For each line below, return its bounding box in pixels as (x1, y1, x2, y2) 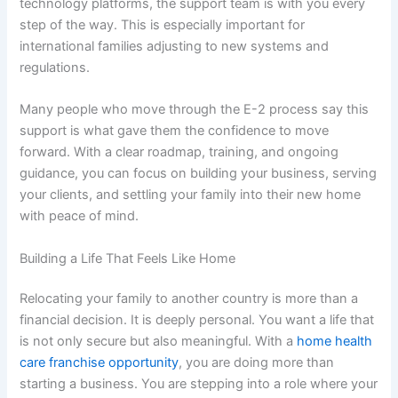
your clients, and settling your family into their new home (20, 187, 362, 203)
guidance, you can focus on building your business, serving (20, 165, 378, 182)
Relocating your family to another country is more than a (20, 291, 359, 307)
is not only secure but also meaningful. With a (20, 333, 298, 350)
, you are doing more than (179, 354, 335, 371)
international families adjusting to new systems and (20, 37, 330, 54)
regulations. (20, 59, 91, 76)
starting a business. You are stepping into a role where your (20, 376, 378, 393)
